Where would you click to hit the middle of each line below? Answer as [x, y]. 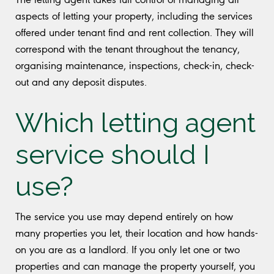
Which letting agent [135, 122]
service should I [113, 154]
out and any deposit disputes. [81, 82]
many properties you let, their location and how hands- [137, 233]
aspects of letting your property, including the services [134, 16]
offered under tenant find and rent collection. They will [135, 32]
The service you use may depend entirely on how [124, 216]
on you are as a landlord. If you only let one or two [128, 249]
